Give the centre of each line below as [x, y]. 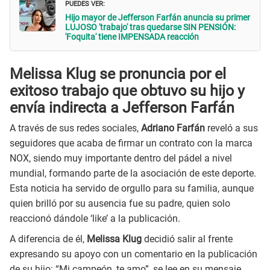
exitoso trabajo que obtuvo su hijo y [127, 90]
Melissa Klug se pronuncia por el [118, 74]
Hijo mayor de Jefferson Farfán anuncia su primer [158, 18]
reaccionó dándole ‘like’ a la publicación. [95, 219]
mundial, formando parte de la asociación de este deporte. [133, 174]
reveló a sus [231, 128]
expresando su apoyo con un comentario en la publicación [133, 254]
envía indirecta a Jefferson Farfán [122, 107]
